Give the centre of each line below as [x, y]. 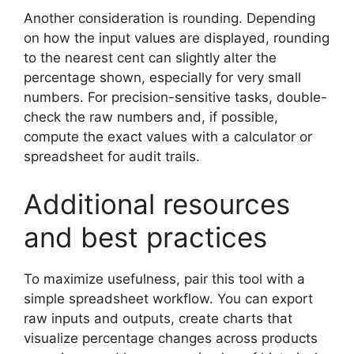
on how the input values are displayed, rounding [177, 38]
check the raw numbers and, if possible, [151, 117]
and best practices [145, 237]
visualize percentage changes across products [171, 338]
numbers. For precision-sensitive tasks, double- [175, 97]
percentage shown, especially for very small [162, 77]
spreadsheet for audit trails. [112, 156]
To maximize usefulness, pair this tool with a [164, 279]
